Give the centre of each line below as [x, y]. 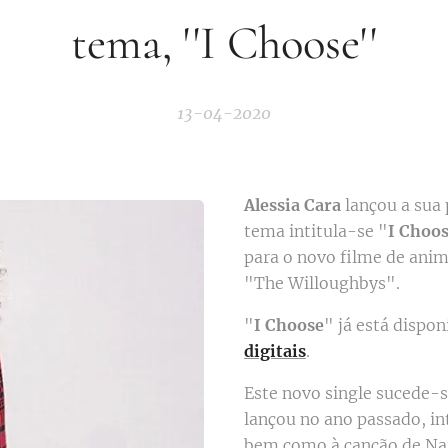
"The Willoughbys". [322, 282]
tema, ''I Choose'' [224, 42]
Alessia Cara [292, 204]
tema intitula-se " [316, 230]
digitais [275, 350]
